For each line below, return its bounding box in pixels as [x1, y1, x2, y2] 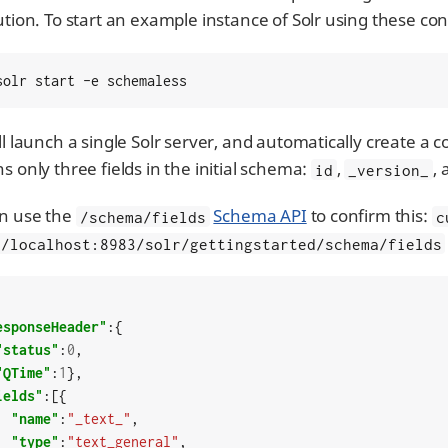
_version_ [348, 160, 430, 179]
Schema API [213, 204, 307, 228]
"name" [10, 410, 59, 428]
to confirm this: [306, 204, 432, 228]
